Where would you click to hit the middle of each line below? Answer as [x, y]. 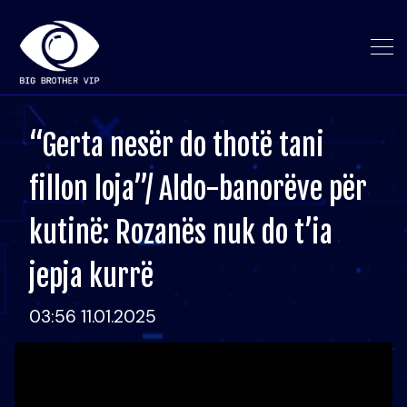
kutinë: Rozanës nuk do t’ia [181, 233]
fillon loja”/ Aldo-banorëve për [198, 189]
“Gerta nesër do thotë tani [177, 145]
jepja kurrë [91, 276]
